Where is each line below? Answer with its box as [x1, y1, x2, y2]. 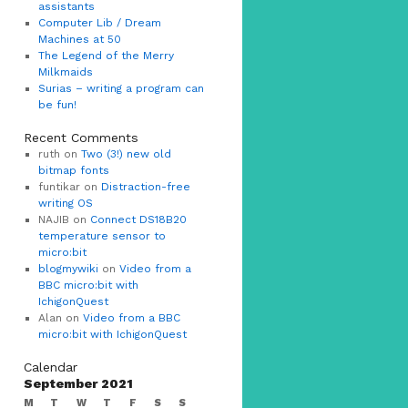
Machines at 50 [37, 33, 121, 46]
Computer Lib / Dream [37, 16, 161, 29]
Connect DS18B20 [89, 213, 187, 226]
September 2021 [24, 376, 133, 391]
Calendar [24, 360, 77, 374]
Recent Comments [24, 130, 138, 145]
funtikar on [37, 180, 101, 193]
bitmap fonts [37, 164, 109, 177]
